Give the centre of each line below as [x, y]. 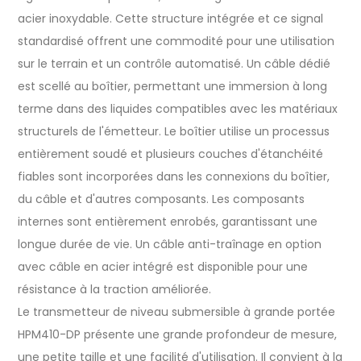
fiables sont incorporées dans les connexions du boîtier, [174, 177]
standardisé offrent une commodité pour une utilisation [176, 41]
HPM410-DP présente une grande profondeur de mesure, [177, 335]
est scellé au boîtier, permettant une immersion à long [172, 87]
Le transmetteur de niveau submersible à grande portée [176, 312]
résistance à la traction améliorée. [114, 290]
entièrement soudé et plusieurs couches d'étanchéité [170, 154]
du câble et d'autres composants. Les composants [161, 199]
